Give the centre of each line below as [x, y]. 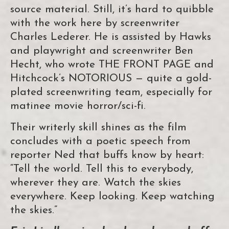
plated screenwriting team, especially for [111, 93]
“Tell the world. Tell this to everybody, [102, 169]
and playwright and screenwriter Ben [102, 51]
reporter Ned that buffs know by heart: [107, 155]
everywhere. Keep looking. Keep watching [112, 197]
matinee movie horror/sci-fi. [78, 106]
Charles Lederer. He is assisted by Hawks [111, 37]
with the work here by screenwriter [95, 24]
